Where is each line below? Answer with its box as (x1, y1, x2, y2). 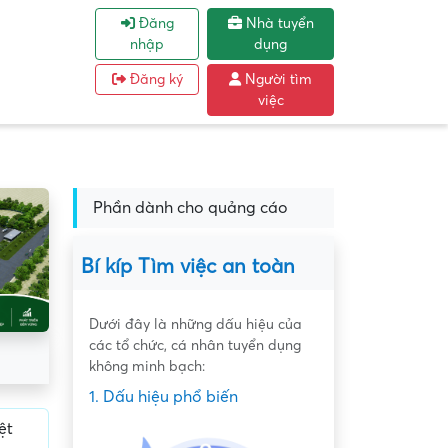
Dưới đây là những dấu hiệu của (89, 317, 302, 332)
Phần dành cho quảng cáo (93, 199, 288, 217)
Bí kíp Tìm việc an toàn (81, 256, 295, 278)
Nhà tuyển (241, 16, 314, 31)
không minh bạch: (89, 359, 205, 374)
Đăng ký (125, 72, 183, 87)
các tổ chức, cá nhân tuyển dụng (89, 338, 301, 353)
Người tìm (241, 72, 313, 87)
